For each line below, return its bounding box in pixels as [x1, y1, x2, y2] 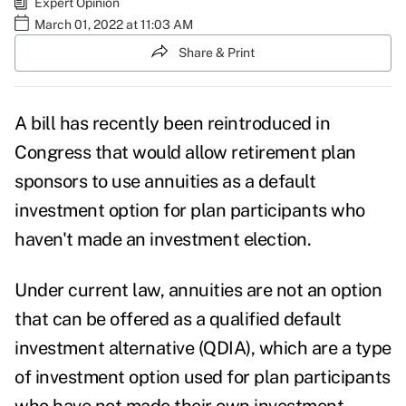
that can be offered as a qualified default [14, 308, 341, 331]
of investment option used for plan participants [14, 366, 391, 389]
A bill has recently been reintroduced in [14, 112, 330, 135]
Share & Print [179, 45, 255, 60]
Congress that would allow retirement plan [14, 141, 356, 164]
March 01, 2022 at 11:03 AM [34, 17, 193, 32]
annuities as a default [144, 170, 315, 193]
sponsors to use [14, 170, 144, 193]
